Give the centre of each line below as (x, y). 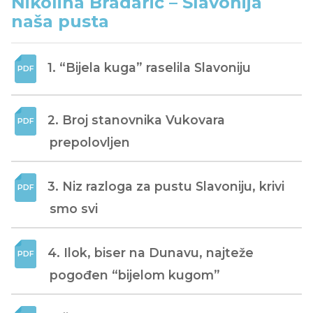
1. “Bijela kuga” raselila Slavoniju (149, 67)
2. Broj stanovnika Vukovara (136, 119)
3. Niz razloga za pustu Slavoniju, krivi (166, 186)
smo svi (74, 208)
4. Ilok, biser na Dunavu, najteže (151, 252)
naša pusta (60, 22)
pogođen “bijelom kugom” (135, 275)
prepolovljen (90, 142)
